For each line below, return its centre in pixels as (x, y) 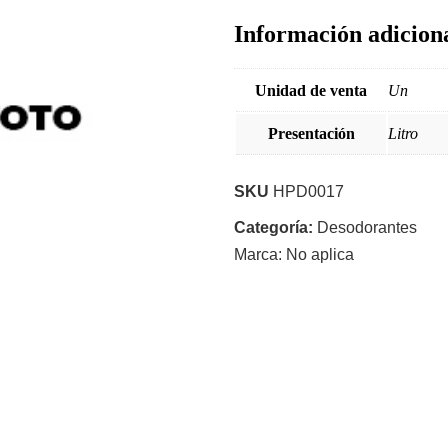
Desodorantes (367, 228)
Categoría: (275, 228)
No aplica (320, 255)
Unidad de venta (311, 91)
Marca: (260, 255)
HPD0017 (308, 192)
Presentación (311, 134)
